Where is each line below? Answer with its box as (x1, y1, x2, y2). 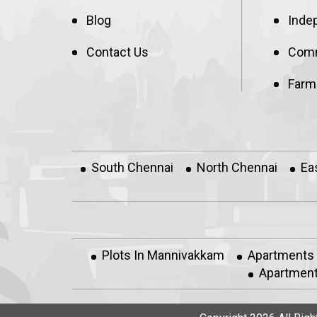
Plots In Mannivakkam (101, 248, 224, 263)
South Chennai (91, 160, 173, 175)
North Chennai (197, 160, 277, 175)
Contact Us (86, 45, 149, 59)
